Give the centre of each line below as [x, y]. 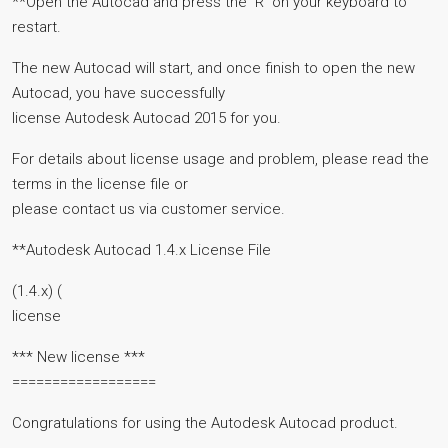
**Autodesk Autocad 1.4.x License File [141, 250]
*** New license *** [78, 357]
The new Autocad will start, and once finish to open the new [213, 68]
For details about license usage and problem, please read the [220, 159]
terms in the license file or [100, 184]
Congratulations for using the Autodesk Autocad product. [205, 423]
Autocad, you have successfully [118, 93]
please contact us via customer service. [148, 209]
